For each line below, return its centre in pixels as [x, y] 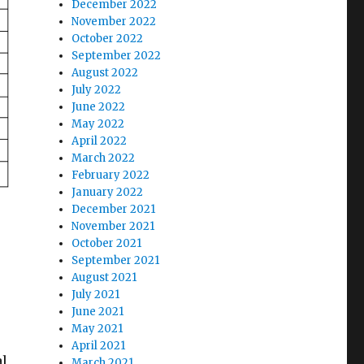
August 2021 [104, 277]
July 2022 [97, 90]
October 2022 [108, 39]
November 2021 [113, 226]
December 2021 [114, 209]
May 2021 [97, 329]
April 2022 [100, 141]
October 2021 [107, 243]
